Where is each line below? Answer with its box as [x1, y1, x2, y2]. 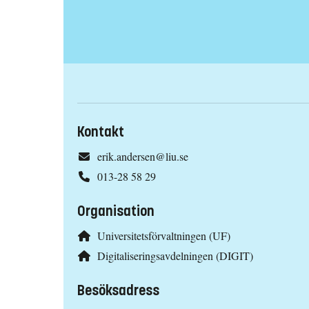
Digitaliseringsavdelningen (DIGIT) [97, 248, 253, 263]
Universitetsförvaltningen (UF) [97, 228, 230, 243]
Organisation [77, 203, 154, 221]
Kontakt [77, 123, 124, 141]
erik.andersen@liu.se [97, 149, 188, 164]
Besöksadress [77, 281, 159, 299]
